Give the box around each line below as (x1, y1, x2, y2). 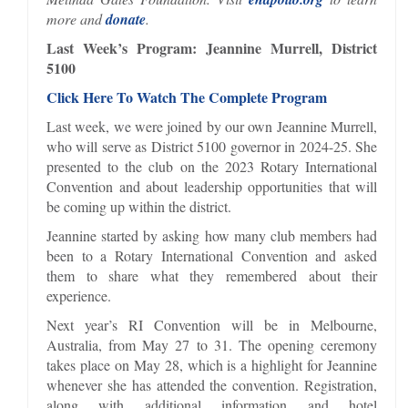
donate (106, 8, 146, 29)
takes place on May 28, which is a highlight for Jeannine (46, 354, 378, 374)
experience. (46, 285, 111, 305)
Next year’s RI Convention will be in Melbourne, (46, 314, 378, 334)
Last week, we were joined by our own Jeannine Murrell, (46, 116, 378, 136)
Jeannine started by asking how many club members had (46, 225, 378, 245)
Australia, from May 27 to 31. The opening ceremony (46, 334, 378, 354)
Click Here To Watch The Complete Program (46, 86, 327, 107)
